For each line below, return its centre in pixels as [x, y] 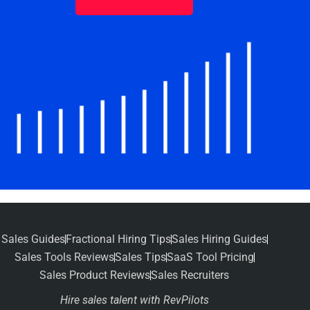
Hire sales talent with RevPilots [134, 300]
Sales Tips [140, 257]
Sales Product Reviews [95, 275]
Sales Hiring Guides [219, 239]
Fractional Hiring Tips [118, 239]
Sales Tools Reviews [64, 257]
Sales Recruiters [190, 275]
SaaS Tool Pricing [210, 257]
